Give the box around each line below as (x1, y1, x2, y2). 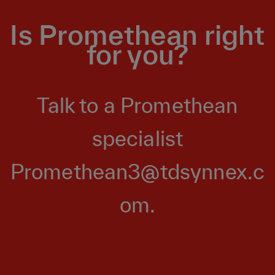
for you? (86, 38, 189, 70)
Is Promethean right (10, 18, 265, 50)
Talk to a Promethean (37, 93, 238, 117)
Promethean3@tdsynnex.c (10, 159, 265, 184)
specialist (91, 126, 184, 150)
